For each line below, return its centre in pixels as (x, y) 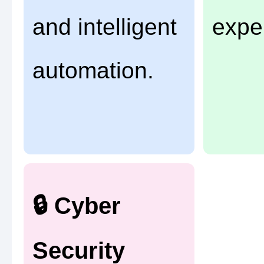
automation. (93, 71)
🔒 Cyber (77, 205)
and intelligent (105, 27)
